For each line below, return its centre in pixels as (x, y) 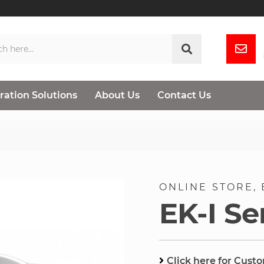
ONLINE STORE (206, 187)
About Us (117, 95)
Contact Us (184, 95)
